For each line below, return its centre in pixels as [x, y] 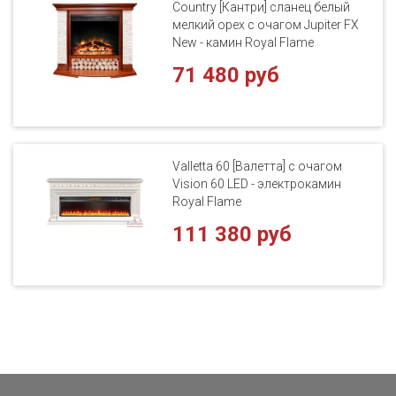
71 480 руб [226, 75]
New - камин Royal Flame [244, 42]
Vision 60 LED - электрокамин [257, 183]
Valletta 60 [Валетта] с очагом [258, 166]
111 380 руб [232, 234]
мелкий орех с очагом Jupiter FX [266, 24]
